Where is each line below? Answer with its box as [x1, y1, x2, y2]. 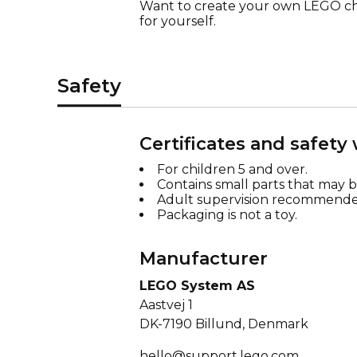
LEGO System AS [139, 278, 255, 293]
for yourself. [139, 14, 216, 29]
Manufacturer [139, 248, 268, 269]
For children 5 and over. [156, 162, 308, 177]
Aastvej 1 [139, 297, 193, 312]
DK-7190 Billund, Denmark [139, 316, 308, 331]
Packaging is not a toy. [156, 207, 297, 222]
